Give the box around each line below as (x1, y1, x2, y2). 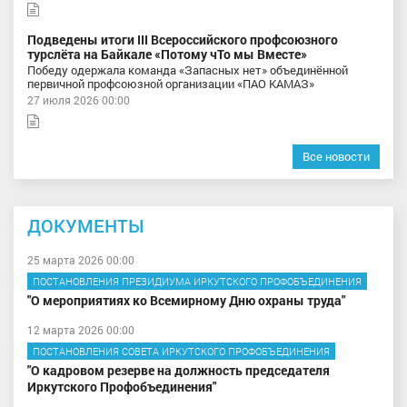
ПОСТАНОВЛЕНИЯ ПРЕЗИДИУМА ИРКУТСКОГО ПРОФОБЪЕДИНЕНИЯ (33, 274, 362, 289)
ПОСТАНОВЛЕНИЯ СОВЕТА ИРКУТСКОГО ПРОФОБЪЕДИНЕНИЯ (33, 344, 330, 359)
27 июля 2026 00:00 (27, 93, 130, 108)
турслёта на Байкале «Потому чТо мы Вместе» (27, 45, 307, 64)
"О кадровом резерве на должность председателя (27, 362, 330, 380)
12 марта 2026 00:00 (27, 323, 134, 338)
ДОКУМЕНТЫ (27, 213, 144, 238)
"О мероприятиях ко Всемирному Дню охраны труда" (27, 292, 345, 310)
